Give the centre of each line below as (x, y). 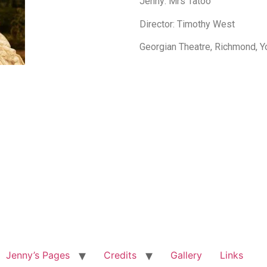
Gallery (186, 255)
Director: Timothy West (187, 24)
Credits (120, 255)
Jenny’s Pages (38, 255)
